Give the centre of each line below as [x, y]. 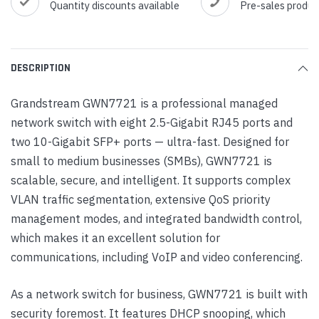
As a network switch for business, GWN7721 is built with [159, 293]
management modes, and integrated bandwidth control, [156, 218]
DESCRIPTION [41, 68]
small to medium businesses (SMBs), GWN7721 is [141, 160]
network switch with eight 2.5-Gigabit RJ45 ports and [152, 122]
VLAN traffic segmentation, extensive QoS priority [141, 199]
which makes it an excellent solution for [115, 237]
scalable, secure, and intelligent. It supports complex [151, 179]
